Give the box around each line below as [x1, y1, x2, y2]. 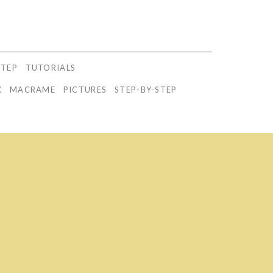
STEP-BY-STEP [115, 85, 177, 95]
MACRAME [9, 85, 56, 95]
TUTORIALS [25, 63, 76, 73]
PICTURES [63, 85, 107, 95]
